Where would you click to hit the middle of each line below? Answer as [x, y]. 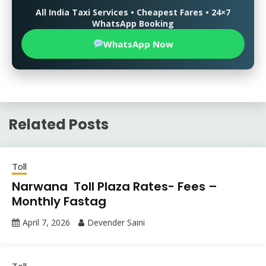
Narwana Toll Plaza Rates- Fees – [115, 186]
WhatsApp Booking [133, 23]
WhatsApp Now [138, 44]
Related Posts [59, 124]
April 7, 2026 [46, 222]
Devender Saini [116, 222]
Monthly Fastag [59, 201]
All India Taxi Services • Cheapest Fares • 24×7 [133, 12]
